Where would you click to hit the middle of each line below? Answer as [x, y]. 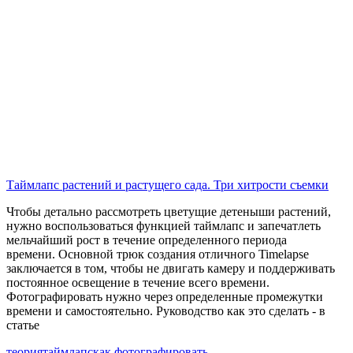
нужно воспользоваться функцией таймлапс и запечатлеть [163, 225]
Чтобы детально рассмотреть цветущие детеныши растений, [169, 211]
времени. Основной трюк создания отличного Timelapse [158, 254]
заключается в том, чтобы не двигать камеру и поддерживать [171, 268]
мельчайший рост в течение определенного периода [147, 240]
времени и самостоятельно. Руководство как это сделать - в [166, 310]
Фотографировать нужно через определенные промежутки [165, 296]
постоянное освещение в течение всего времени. [138, 282]
